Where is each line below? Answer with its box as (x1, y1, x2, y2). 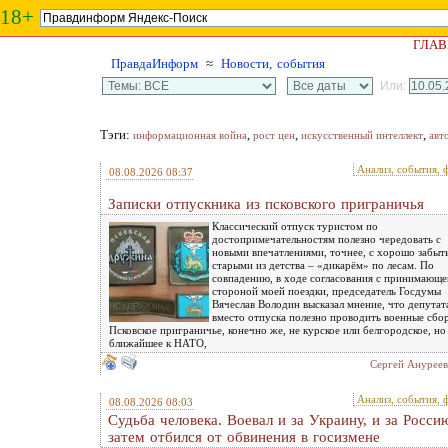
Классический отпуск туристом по (212, 220, 378, 232)
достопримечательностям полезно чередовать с (212, 233, 441, 245)
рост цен (253, 129, 295, 141)
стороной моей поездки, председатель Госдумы (212, 285, 441, 297)
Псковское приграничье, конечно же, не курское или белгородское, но (109, 324, 446, 336)
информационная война (133, 129, 247, 141)
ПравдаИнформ (111, 56, 198, 71)
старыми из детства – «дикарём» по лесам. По (212, 259, 434, 271)
